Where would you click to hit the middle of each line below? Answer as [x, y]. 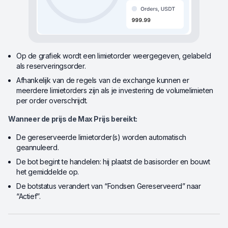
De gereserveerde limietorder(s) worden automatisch [102, 137]
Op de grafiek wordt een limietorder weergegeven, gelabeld [114, 56]
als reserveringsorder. [51, 66]
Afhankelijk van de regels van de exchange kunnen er [103, 80]
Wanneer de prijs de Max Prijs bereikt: [73, 119]
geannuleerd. [38, 148]
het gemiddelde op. [48, 172]
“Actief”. [28, 196]
